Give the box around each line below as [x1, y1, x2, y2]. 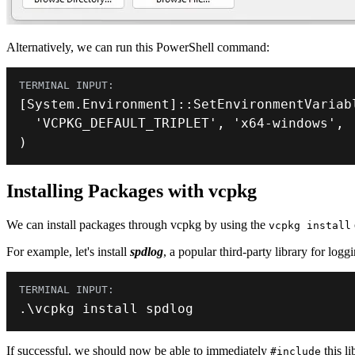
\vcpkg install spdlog [27, 301, 193, 317]
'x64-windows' [233, 116, 336, 132]
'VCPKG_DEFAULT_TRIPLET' [35, 116, 217, 132]
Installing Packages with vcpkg [6, 181, 257, 202]
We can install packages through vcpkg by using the [6, 218, 269, 232]
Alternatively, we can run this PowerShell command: [6, 40, 269, 55]
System [27, 97, 74, 113]
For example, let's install [6, 245, 130, 259]
